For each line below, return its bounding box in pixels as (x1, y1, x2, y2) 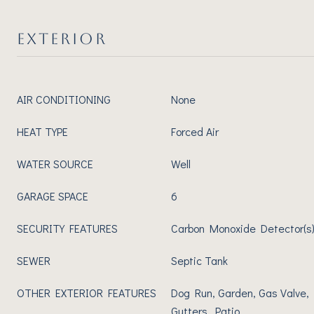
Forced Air (171, 124, 219, 139)
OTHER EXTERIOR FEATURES (17, 285, 156, 300)
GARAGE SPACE (17, 189, 88, 203)
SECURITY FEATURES (17, 221, 118, 235)
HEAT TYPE (17, 124, 68, 139)
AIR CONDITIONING (17, 92, 111, 107)
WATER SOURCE (17, 156, 93, 171)
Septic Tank (171, 253, 228, 268)
